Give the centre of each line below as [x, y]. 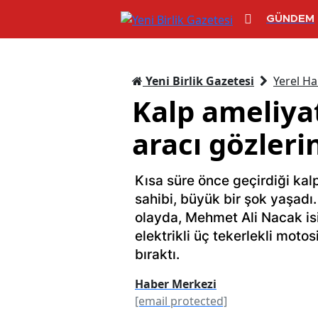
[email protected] [181, 301]
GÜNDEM [290, 19]
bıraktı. [157, 254]
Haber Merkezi [176, 284]
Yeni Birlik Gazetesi [198, 81]
